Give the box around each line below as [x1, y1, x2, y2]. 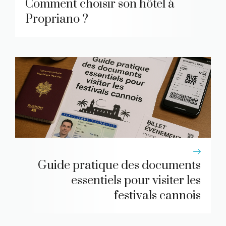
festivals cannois [114, 188, 201, 203]
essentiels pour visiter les [71, 173, 201, 188]
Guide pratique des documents [38, 157, 201, 173]
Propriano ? [25, 11, 88, 27]
